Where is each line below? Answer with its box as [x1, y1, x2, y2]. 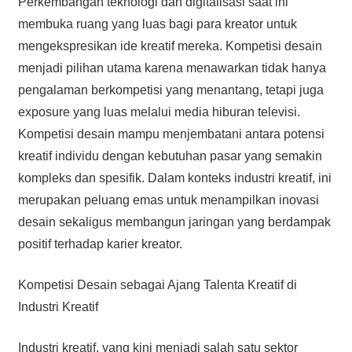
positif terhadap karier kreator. [17, 236, 182, 251]
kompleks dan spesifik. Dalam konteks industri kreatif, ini [17, 170, 332, 185]
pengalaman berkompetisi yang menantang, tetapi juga [17, 82, 324, 97]
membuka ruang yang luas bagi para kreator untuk [17, 16, 297, 31]
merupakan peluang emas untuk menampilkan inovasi [17, 192, 319, 207]
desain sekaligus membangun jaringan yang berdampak [17, 214, 331, 229]
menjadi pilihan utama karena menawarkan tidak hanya [17, 60, 326, 75]
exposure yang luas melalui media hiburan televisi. [17, 104, 300, 119]
